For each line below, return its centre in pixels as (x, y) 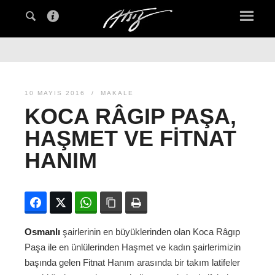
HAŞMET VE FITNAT (130, 139)
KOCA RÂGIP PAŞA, (130, 117)
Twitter (85, 203)
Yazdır (160, 203)
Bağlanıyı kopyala (157, 203)
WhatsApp (117, 203)
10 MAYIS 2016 (55, 93)
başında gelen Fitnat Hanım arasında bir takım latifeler (132, 263)
